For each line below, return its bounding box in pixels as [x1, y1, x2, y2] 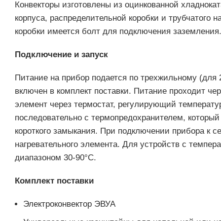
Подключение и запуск [15, 50, 108, 59]
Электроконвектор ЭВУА [23, 199, 115, 209]
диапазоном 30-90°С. [15, 153, 96, 162]
